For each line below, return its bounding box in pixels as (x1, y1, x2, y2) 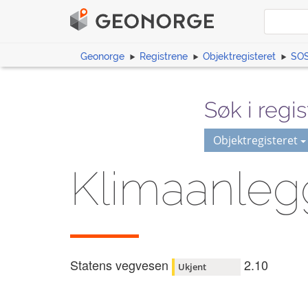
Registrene (140, 51, 188, 62)
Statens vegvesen (70, 256, 168, 274)
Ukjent (178, 260, 206, 273)
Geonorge (80, 51, 124, 62)
